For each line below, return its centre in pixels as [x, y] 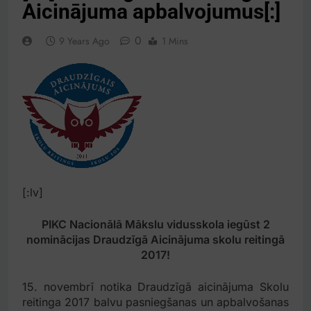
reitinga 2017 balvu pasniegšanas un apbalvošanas [155, 302]
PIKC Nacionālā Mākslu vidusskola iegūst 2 [155, 225]
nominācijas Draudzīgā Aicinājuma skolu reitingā [155, 240]
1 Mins [175, 41]
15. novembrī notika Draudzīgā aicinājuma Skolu [155, 287]
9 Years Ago [84, 41]
